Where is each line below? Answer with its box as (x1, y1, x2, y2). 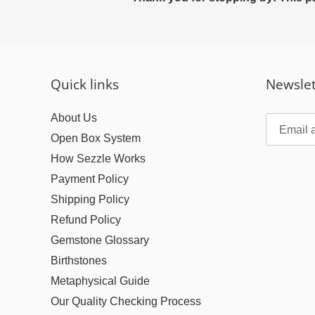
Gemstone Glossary (51, 234, 149, 246)
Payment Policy (51, 173, 129, 185)
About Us (51, 112, 97, 124)
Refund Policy (51, 214, 121, 226)
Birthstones (51, 255, 107, 266)
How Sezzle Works (51, 153, 146, 165)
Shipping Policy (51, 193, 129, 205)
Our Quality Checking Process (51, 295, 201, 307)
